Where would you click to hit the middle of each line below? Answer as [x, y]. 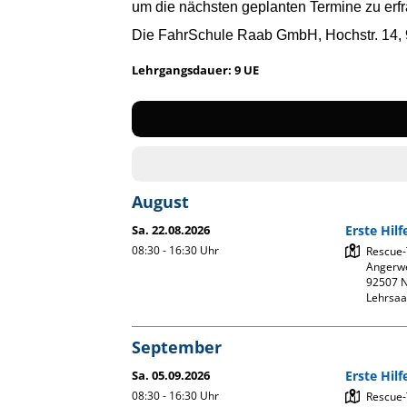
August [161, 202]
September [177, 347]
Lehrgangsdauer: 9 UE [196, 70]
